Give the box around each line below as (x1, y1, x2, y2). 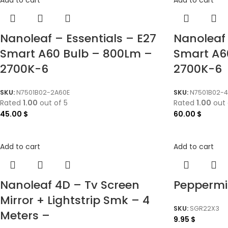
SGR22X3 (190, 204, 219, 213)
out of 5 (38, 98, 68, 108)
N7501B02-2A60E (16, 88, 70, 97)
